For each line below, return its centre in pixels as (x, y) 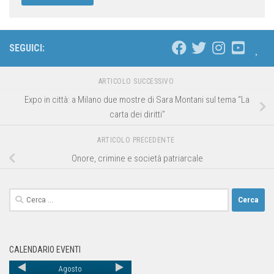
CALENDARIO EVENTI (45, 249)
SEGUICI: (27, 48)
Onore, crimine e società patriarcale (137, 158)
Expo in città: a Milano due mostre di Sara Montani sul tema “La (137, 99)
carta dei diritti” (137, 114)
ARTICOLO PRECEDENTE (137, 140)
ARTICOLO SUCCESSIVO (137, 82)
